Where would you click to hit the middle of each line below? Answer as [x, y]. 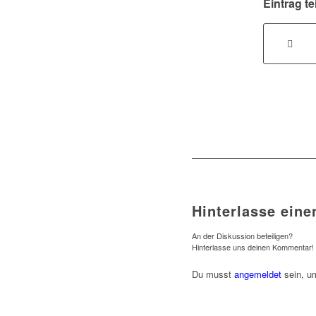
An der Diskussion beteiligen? [242, 236]
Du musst [213, 274]
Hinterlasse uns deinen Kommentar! [253, 247]
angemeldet [258, 274]
